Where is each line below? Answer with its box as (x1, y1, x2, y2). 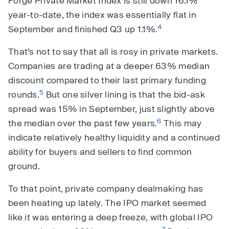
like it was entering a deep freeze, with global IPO (8, 212, 213, 222)
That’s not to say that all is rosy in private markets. (8, 46, 218, 56)
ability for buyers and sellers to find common (8, 146, 192, 156)
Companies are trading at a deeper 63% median (8, 60, 210, 71)
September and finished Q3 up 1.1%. (8, 24, 158, 34)
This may (161, 118, 202, 128)
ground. (8, 161, 40, 171)
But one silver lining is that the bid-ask (43, 89, 205, 99)
